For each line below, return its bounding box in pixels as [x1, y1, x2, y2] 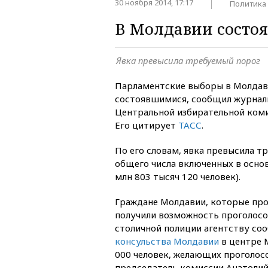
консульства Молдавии [115, 234, 219, 247]
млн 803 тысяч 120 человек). [115, 170, 240, 182]
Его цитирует [115, 118, 178, 131]
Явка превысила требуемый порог [116, 54, 260, 66]
